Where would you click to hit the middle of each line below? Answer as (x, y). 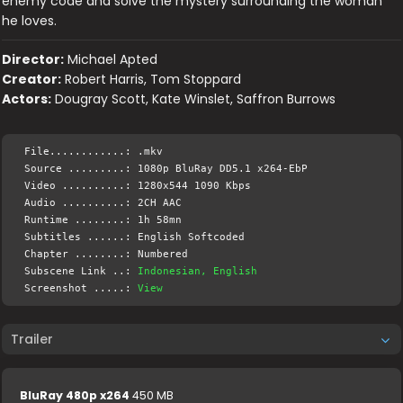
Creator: (32, 80)
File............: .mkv (94, 152)
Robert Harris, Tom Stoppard (153, 80)
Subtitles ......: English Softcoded (135, 237)
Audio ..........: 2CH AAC (103, 203)
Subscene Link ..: (81, 272)
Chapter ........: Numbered (107, 255)
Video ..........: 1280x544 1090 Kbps (138, 186)
